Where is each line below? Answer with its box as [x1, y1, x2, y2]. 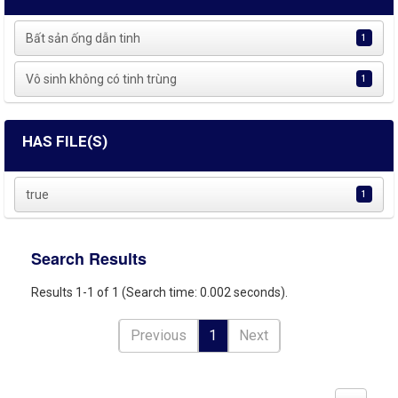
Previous [130, 327, 187, 344]
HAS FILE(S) [22, 132, 107, 150]
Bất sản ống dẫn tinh [25, 31, 140, 45]
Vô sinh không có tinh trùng [25, 72, 177, 86]
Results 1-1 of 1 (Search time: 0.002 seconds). [31, 285, 288, 299]
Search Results [31, 247, 147, 270]
